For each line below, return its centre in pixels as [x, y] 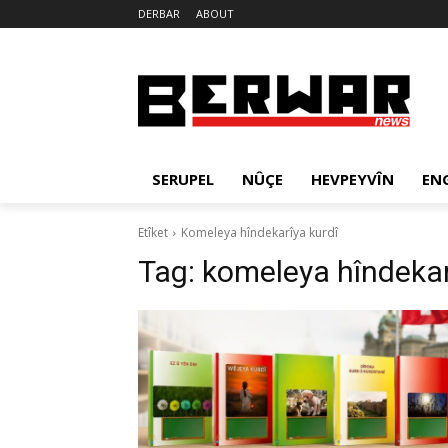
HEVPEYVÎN [352, 179]
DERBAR [159, 13]
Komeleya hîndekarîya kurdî [259, 232]
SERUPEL [183, 179]
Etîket [153, 232]
